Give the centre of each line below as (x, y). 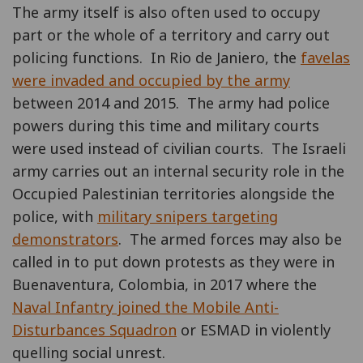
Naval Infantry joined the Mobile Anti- (145, 307)
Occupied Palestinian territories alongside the (173, 194)
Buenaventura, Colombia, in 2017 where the (164, 284)
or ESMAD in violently (254, 330)
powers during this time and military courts (166, 126)
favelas (325, 58)
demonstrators (65, 239)
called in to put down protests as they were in (173, 262)
